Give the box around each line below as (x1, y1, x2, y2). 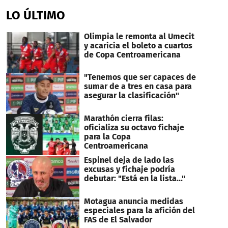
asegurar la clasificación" (83, 91, 179, 101)
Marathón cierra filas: (83, 113, 163, 124)
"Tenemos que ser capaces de (83, 72, 196, 82)
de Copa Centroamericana (83, 49, 181, 60)
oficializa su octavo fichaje (83, 123, 184, 133)
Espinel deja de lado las (83, 155, 174, 165)
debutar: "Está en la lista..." (83, 174, 185, 184)
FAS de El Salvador (83, 214, 152, 224)
